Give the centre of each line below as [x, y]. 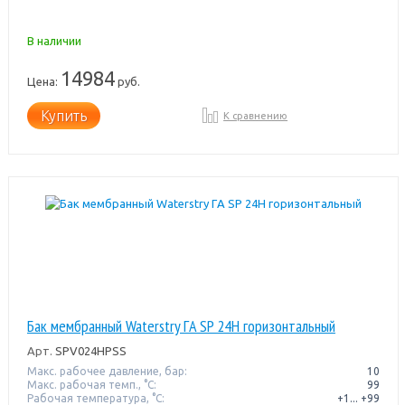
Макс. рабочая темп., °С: [91, 384]
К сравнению [256, 115]
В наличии [54, 40]
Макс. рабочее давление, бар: [107, 371]
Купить [63, 115]
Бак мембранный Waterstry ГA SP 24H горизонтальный [181, 325]
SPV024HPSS [89, 350]
